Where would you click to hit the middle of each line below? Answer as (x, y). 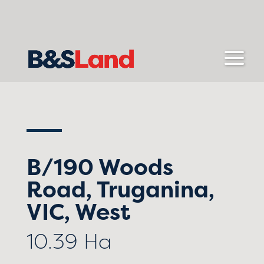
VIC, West (78, 212)
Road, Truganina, (120, 189)
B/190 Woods (100, 167)
